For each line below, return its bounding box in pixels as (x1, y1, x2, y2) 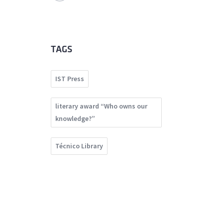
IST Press (55, 74, 84, 84)
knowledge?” (55, 114, 95, 123)
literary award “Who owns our (55, 102, 147, 111)
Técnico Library (55, 141, 103, 151)
